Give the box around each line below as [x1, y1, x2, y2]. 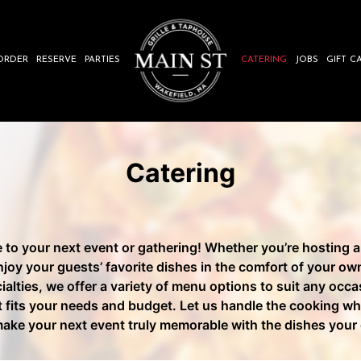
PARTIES [85, 56, 120, 64]
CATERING [241, 56, 287, 64]
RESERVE [36, 56, 77, 64]
